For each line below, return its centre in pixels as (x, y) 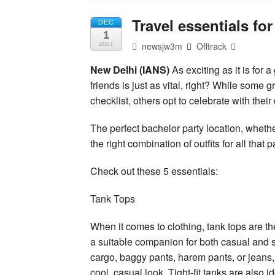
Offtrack (212, 46)
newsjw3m (161, 46)
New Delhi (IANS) (130, 69)
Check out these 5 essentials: (154, 171)
